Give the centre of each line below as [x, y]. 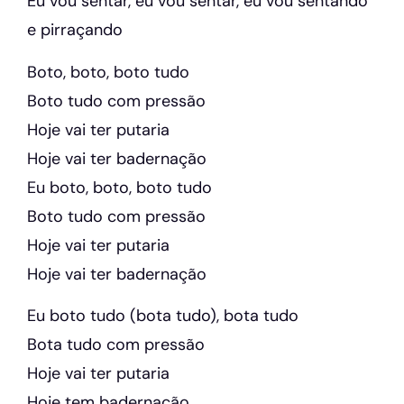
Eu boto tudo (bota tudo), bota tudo [163, 316]
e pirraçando [75, 30]
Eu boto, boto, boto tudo [119, 187]
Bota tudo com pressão [116, 345]
